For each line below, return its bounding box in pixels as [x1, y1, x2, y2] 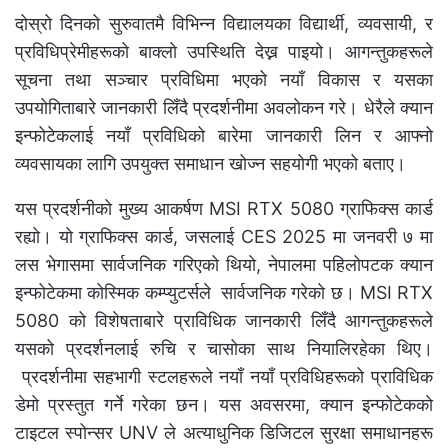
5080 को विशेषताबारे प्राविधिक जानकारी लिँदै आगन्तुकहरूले [15, 309, 433, 331]
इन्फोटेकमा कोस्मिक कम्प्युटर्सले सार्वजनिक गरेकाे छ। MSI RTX [15, 281, 433, 303]
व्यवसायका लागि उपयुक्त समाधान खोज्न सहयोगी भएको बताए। [15, 152, 406, 174]
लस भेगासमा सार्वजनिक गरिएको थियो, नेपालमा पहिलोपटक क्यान [15, 253, 433, 275]
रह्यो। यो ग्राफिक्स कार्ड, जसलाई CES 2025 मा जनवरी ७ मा [15, 225, 433, 247]
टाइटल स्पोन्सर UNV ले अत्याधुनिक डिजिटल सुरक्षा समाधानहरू [15, 421, 433, 443]
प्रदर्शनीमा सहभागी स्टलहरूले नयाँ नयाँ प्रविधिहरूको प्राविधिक [15, 365, 433, 387]
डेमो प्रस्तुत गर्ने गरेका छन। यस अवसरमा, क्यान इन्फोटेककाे [15, 393, 433, 415]
